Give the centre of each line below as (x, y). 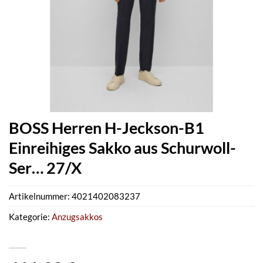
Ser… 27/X (45, 168)
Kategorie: (30, 217)
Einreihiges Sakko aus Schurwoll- (122, 148)
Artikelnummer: (40, 196)
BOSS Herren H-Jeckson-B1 (107, 128)
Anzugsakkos (77, 217)
